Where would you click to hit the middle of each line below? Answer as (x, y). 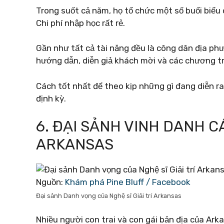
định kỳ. (51, 98)
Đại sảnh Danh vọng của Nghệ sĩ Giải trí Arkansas (109, 196)
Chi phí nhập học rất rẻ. (80, 23)
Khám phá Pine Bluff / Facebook (128, 182)
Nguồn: (50, 182)
